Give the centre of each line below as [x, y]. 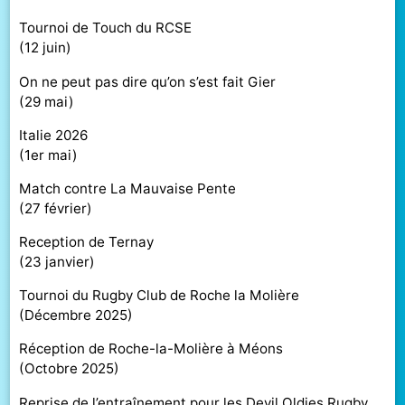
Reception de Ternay [87, 242]
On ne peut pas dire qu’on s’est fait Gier [148, 81]
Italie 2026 [54, 135]
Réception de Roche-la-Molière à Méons [151, 349]
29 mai [47, 101]
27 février [56, 208]
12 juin [46, 48]
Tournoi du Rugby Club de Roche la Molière [160, 296]
